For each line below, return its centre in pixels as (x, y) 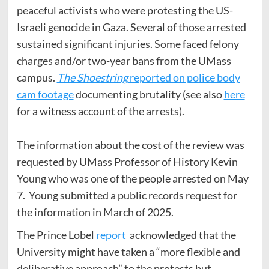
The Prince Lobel (56, 234)
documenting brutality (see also (149, 94)
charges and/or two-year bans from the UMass (124, 60)
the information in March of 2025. (95, 212)
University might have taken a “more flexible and (128, 251)
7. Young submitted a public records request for (127, 195)
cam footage (45, 94)
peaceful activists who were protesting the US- (125, 10)
